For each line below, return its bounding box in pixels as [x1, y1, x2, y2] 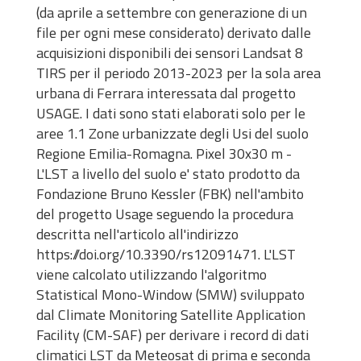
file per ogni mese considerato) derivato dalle [36, 22, 311, 44]
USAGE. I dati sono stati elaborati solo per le [36, 102, 305, 124]
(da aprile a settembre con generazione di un [36, 2, 307, 23]
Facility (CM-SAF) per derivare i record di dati [36, 324, 309, 346]
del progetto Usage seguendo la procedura [36, 203, 293, 225]
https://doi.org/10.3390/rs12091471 [36, 243, 258, 265]
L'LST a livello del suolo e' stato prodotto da [36, 163, 300, 185]
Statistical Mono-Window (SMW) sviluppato [36, 284, 305, 305]
